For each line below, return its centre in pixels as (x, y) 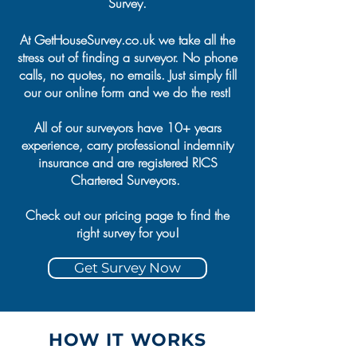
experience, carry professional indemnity (127, 145)
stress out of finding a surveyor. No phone (127, 57)
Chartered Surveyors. (127, 180)
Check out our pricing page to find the (127, 215)
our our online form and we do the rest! (127, 92)
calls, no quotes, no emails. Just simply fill (127, 75)
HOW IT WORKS (127, 340)
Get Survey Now (127, 268)
